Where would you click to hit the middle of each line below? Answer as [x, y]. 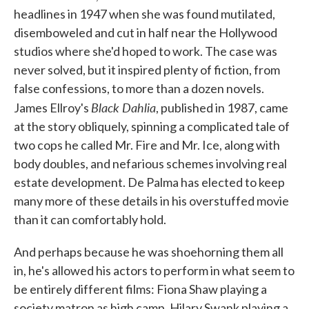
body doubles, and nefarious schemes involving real [150, 163]
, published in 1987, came [222, 108]
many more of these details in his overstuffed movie [151, 201]
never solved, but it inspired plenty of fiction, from [147, 70]
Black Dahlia [123, 107]
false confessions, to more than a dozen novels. [139, 88]
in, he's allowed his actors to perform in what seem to [154, 270]
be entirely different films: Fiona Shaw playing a [140, 289]
